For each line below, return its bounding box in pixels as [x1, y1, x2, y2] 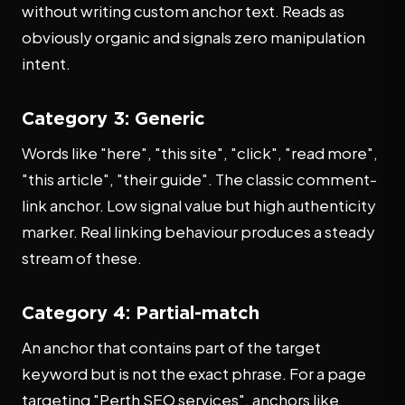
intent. [22, 53, 71, 73]
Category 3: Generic [22, 108, 205, 127]
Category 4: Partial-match [22, 302, 259, 322]
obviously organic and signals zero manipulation [22, 27, 365, 47]
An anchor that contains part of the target [22, 337, 321, 357]
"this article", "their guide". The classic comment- [22, 169, 377, 189]
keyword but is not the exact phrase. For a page [22, 363, 366, 383]
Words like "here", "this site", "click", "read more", [22, 143, 378, 163]
